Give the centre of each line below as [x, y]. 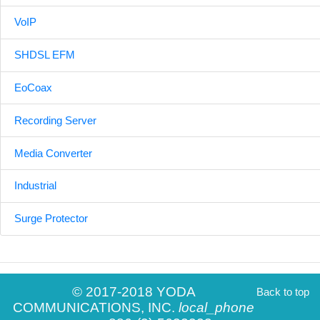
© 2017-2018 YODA [134, 292]
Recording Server [56, 120]
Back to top [282, 292]
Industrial [36, 186]
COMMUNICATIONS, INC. [96, 308]
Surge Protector [51, 219]
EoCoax [34, 87]
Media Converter [54, 153]
